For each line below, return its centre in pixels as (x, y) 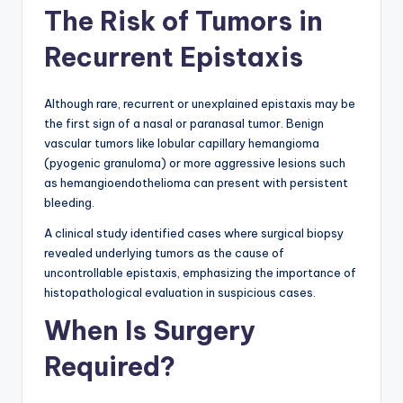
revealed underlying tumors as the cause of (164, 252)
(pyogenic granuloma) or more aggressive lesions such (195, 162)
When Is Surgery (150, 330)
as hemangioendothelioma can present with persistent (196, 182)
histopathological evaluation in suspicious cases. (180, 292)
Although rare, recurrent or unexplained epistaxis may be (200, 103)
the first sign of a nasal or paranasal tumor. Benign (184, 123)
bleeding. (69, 202)
